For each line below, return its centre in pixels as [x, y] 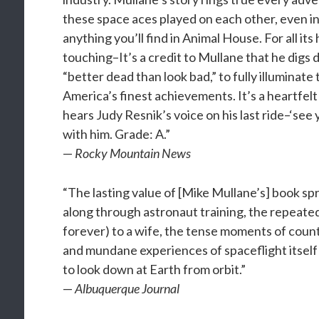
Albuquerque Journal [127, 288]
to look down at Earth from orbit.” [155, 269]
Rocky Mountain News [133, 153]
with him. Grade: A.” [117, 134]
